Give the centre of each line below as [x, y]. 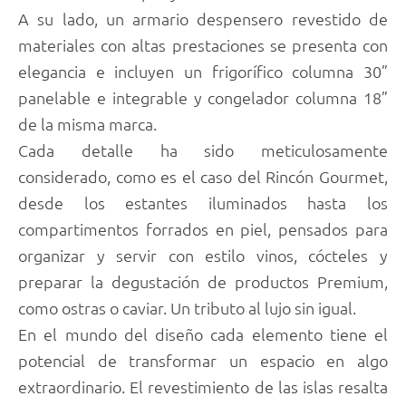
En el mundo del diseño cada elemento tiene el [203, 334]
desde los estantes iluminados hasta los [203, 203]
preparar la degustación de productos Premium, [203, 282]
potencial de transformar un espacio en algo [203, 361]
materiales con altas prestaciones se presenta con [203, 45]
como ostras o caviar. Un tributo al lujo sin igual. [187, 308]
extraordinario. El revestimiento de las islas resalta [203, 387]
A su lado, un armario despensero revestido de [203, 19]
